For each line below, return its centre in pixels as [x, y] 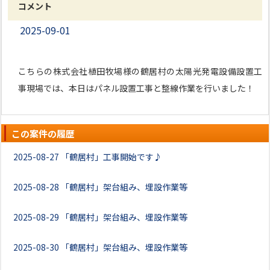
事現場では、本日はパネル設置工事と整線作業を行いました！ [136, 88]
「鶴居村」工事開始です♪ [111, 157]
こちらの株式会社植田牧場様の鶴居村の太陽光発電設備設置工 [140, 71]
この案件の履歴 [43, 133]
